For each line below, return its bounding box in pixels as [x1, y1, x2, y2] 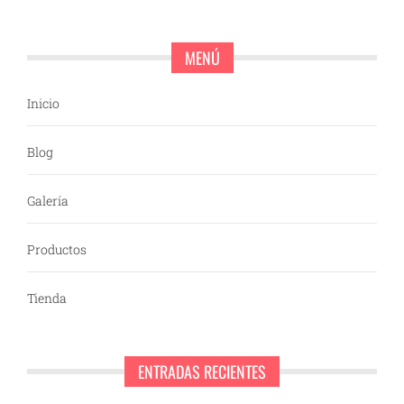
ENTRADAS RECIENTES [138, 360, 266, 384]
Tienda [27, 289, 67, 308]
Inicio [27, 95, 60, 113]
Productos [27, 241, 87, 259]
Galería [27, 192, 69, 210]
